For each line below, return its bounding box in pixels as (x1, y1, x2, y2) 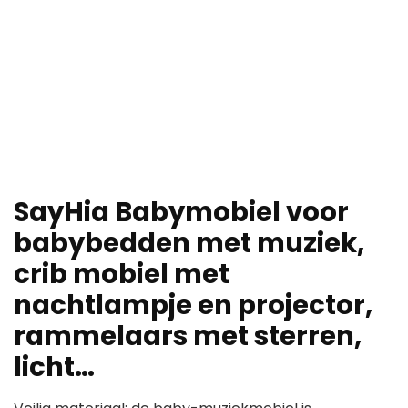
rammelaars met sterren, (14, 318, 362, 355)
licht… (14, 349, 95, 386)
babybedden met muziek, (14, 225, 364, 262)
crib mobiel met (14, 256, 229, 293)
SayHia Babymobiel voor (14, 194, 349, 231)
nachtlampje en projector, (14, 287, 372, 324)
